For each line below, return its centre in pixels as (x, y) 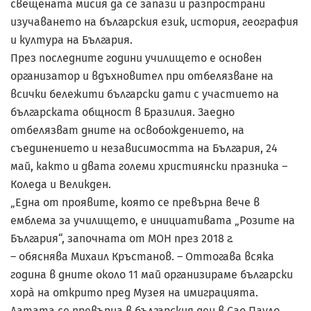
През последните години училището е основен (136, 58)
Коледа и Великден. (61, 184)
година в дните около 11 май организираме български (152, 274)
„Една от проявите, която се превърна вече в (135, 202)
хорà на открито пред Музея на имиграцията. (134, 292)
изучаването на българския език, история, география (154, 22)
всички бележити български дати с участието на (145, 94)
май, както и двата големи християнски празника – (149, 166)
